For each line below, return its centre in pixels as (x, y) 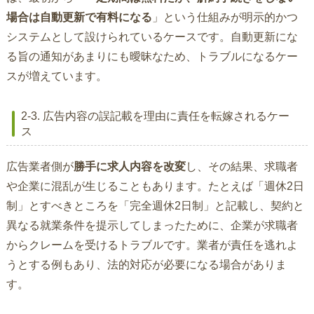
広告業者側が (40, 167)
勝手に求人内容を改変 (129, 167)
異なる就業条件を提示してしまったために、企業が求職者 (152, 226)
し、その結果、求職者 (241, 167)
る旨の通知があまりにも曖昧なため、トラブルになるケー (152, 57)
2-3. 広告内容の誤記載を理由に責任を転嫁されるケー (155, 116)
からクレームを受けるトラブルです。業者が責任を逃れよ (152, 245)
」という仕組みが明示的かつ (225, 18)
